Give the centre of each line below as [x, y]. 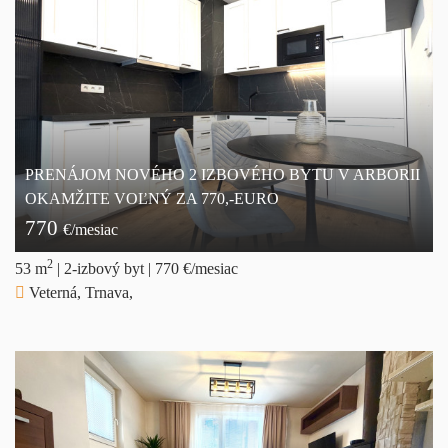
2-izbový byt [106, 268]
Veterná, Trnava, [79, 292]
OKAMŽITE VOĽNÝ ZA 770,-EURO [152, 198]
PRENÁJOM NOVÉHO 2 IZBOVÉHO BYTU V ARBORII [222, 174]
